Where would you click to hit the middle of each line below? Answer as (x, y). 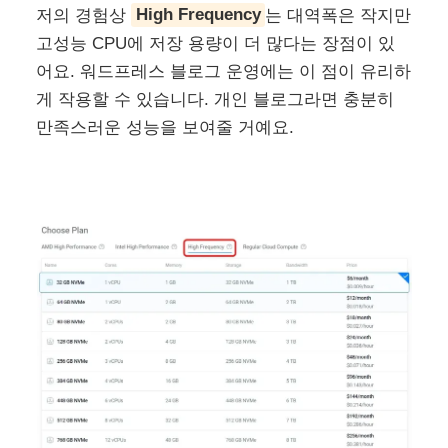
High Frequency (198, 15)
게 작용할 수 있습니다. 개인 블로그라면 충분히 (215, 99)
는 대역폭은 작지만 (337, 15)
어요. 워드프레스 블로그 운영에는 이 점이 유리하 (224, 71)
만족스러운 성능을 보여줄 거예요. (165, 127)
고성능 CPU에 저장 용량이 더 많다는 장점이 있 (216, 43)
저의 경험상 (84, 15)
